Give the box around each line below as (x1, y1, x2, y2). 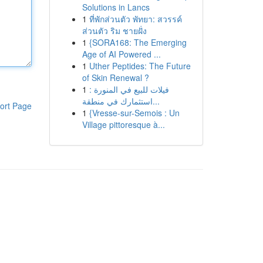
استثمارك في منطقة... (152, 95, 160, 107)
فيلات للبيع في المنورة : (89, 83, 169, 95)
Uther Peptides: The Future (89, 60, 191, 72)
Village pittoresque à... (82, 119, 165, 130)
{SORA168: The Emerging (89, 36, 187, 48)
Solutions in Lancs (82, 1, 150, 13)
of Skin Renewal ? (82, 72, 149, 83)
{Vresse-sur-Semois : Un (89, 107, 180, 119)
